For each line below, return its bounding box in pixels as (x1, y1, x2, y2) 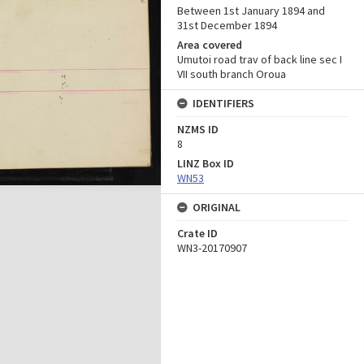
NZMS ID (177, 122, 219, 136)
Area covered (177, 37, 242, 52)
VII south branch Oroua (177, 67, 286, 81)
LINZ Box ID (177, 156, 234, 171)
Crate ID (177, 226, 218, 240)
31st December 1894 (177, 18, 277, 32)
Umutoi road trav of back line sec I (177, 52, 342, 67)
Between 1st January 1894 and (177, 3, 325, 18)
